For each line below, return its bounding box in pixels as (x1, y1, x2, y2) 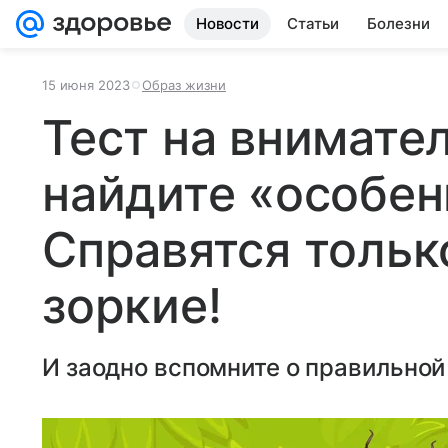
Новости (196, 14, 259, 33)
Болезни (367, 14, 430, 33)
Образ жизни (142, 77, 226, 93)
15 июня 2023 (42, 77, 130, 93)
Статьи (287, 14, 339, 33)
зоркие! (42, 276, 222, 335)
